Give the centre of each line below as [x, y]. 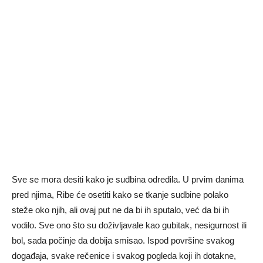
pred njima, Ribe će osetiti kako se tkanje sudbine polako [120, 195]
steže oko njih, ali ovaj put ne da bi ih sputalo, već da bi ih [120, 210]
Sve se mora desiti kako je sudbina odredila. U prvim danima [128, 180]
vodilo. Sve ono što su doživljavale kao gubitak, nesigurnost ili [129, 225]
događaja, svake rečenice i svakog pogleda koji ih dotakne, [124, 256]
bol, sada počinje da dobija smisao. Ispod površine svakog [123, 241]
